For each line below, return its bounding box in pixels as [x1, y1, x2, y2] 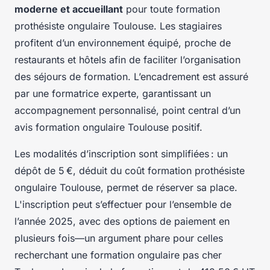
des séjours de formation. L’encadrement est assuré [14, 70, 248, 83]
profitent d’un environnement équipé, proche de [14, 36, 231, 49]
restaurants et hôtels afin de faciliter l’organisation [14, 53, 240, 66]
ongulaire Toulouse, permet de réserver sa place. [14, 181, 237, 193]
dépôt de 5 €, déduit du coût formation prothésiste [14, 164, 245, 177]
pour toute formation [123, 2, 220, 15]
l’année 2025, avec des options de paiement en [14, 215, 230, 227]
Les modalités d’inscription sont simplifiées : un [14, 147, 228, 160]
